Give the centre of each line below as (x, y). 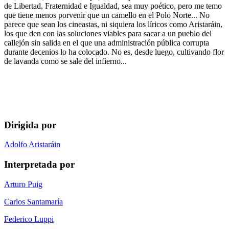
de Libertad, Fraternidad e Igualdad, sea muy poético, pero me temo (113, 6)
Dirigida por (30, 125)
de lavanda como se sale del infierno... (65, 61)
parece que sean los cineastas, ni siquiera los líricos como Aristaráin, (113, 24)
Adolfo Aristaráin (32, 145)
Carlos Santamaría (33, 201)
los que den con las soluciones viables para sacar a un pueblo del (108, 33)
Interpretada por (39, 164)
